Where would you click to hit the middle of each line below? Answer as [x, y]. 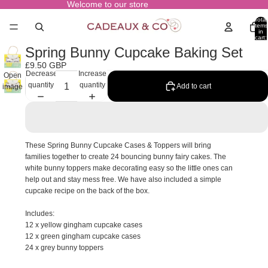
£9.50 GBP [46, 65]
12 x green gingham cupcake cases [83, 236]
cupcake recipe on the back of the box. [87, 191]
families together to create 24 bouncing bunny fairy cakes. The [126, 157]
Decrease [42, 73]
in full [13, 98]
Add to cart [194, 86]
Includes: [40, 214]
